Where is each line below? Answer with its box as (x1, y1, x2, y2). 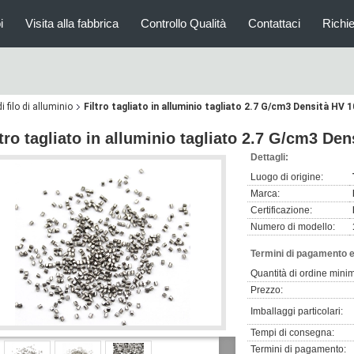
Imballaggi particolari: (250, 306, 343, 317)
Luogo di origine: (250, 171, 323, 183)
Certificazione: (250, 205, 312, 216)
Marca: (250, 188, 280, 199)
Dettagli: (250, 152, 288, 163)
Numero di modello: (250, 221, 335, 232)
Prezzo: (250, 284, 283, 296)
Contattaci (248, 17, 300, 30)
